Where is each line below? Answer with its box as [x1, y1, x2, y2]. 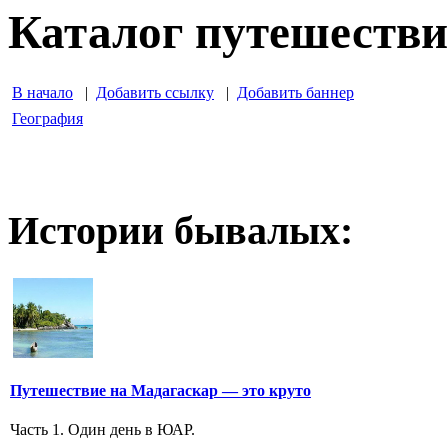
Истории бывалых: [8, 207, 353, 253]
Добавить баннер [237, 84, 354, 102]
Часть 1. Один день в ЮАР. [10, 421, 195, 439]
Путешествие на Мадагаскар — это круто [10, 381, 311, 399]
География [12, 110, 83, 128]
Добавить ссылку [96, 84, 214, 102]
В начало [12, 84, 73, 102]
